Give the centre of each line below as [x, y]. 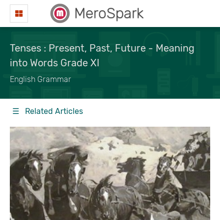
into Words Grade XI [55, 63]
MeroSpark [109, 13]
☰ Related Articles [48, 111]
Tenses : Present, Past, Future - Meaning [102, 48]
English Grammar [41, 79]
